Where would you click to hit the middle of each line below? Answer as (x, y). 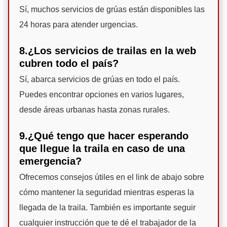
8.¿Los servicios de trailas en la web (108, 51)
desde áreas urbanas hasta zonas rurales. (94, 110)
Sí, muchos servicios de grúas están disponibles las (112, 10)
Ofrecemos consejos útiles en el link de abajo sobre (112, 177)
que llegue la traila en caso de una (102, 149)
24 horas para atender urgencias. (79, 25)
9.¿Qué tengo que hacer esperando (104, 136)
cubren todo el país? (69, 64)
